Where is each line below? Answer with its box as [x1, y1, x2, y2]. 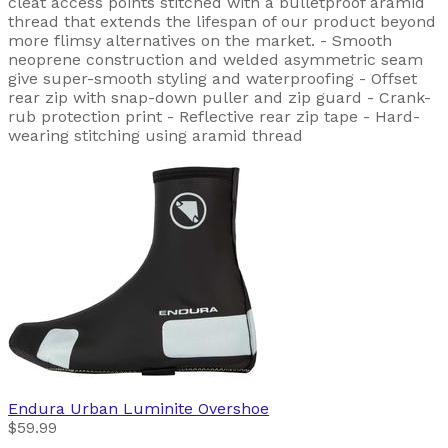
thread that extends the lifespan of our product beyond [8, 11, 436, 31]
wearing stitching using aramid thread [8, 125, 303, 145]
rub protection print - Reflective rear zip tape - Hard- [8, 106, 420, 126]
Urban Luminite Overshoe [70, 398, 269, 418]
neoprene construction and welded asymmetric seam [8, 49, 423, 69]
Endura [8, 398, 65, 418]
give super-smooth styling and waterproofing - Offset [8, 68, 417, 88]
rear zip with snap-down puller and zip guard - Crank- [8, 87, 431, 107]
